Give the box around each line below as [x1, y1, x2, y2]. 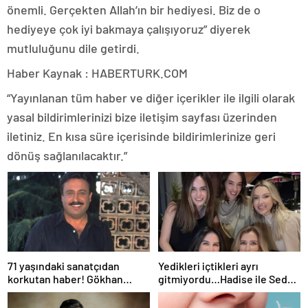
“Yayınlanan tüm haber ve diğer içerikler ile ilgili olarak [7, 89, 295, 105]
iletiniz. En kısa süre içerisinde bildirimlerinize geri [7, 128, 276, 144]
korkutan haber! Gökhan [8, 272, 123, 285]
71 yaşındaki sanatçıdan [8, 258, 120, 272]
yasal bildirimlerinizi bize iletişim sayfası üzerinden [7, 109, 277, 124]
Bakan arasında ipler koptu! [158, 285, 289, 298]
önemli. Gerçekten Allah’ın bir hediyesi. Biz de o [7, 1, 261, 17]
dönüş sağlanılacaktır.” [7, 147, 127, 163]
